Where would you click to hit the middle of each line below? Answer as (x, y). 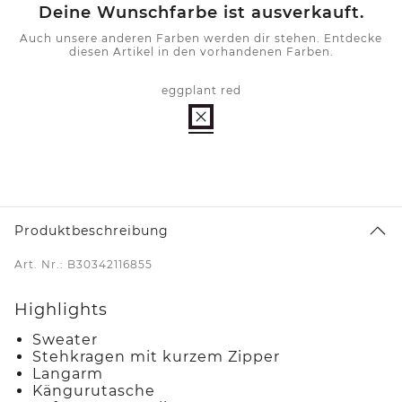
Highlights (61, 309)
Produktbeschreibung (92, 230)
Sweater (65, 339)
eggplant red (201, 90)
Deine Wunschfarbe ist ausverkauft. (201, 12)
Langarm (68, 373)
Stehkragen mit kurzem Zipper (156, 356)
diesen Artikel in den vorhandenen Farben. (201, 51)
